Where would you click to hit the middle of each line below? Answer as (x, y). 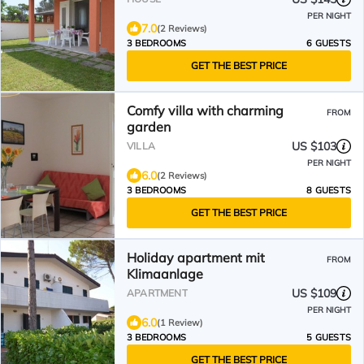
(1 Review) (180, 323)
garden (149, 127)
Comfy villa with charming (205, 110)
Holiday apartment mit (196, 258)
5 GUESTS (329, 337)
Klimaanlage (165, 274)
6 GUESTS (329, 43)
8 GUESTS (329, 190)
